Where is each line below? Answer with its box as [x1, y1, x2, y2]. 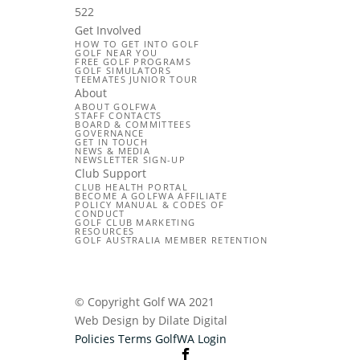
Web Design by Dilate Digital [75, 313, 228, 329]
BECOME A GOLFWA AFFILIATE [75, 190, 227, 202]
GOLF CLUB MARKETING [75, 216, 196, 229]
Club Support [75, 166, 147, 182]
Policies [75, 331, 116, 347]
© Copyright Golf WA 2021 [75, 294, 215, 310]
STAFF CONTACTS [75, 109, 162, 122]
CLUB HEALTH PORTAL [75, 181, 188, 194]
